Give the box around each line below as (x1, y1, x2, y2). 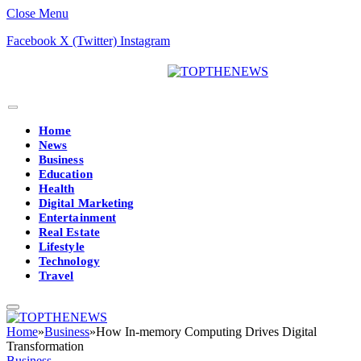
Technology (39, 255, 100, 268)
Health (39, 182, 75, 195)
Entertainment (39, 211, 116, 224)
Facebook (6, 34, 56, 48)
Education (39, 168, 93, 180)
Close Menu (6, 6, 68, 20)
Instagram (120, 34, 170, 48)
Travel (39, 269, 74, 282)
